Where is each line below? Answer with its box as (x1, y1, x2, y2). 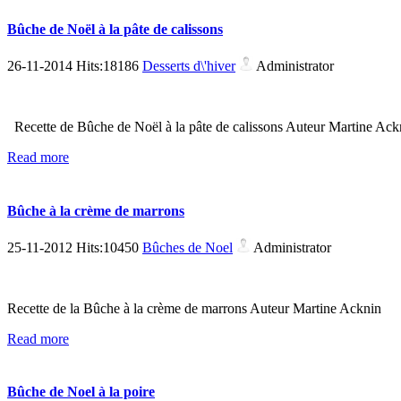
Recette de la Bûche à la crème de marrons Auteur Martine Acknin (7, 300, 381, 316)
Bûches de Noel (142, 239, 233, 255)
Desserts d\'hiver (142, 58, 235, 74)
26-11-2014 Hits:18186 (7, 58, 142, 74)
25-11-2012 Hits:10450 (7, 239, 142, 255)
